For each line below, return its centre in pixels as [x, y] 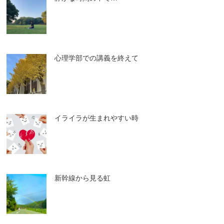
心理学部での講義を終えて [96, 58]
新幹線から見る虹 [82, 178]
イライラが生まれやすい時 [96, 118]
